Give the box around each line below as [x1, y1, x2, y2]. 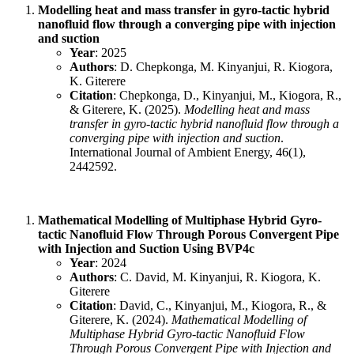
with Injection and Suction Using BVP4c [38, 241, 254, 255]
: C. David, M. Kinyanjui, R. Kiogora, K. [114, 269, 321, 284]
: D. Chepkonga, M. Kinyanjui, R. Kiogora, [114, 59, 333, 73]
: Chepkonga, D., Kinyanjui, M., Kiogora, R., [113, 88, 341, 102]
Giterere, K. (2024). [70, 312, 171, 326]
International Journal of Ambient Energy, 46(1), [70, 145, 306, 159]
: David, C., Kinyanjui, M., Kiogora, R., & [113, 298, 326, 312]
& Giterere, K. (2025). [70, 102, 184, 116]
